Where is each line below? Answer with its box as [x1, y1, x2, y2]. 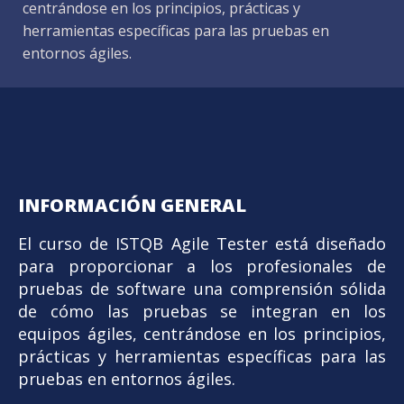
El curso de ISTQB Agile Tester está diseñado [18, 232, 386, 254]
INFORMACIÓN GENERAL [18, 192, 246, 217]
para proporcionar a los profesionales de [18, 254, 386, 277]
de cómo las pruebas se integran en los [18, 299, 386, 322]
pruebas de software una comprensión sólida [18, 277, 386, 299]
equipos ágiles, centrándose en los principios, [18, 322, 386, 344]
